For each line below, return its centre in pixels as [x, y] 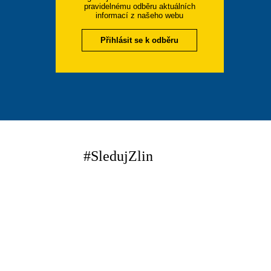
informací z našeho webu [140, 15]
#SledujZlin [118, 156]
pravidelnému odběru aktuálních [139, 6]
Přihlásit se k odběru [140, 40]
